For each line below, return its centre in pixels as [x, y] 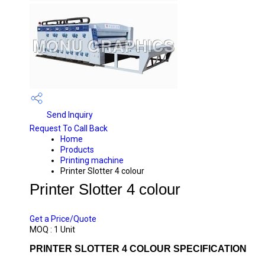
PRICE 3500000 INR [79, 202]
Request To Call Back [69, 128]
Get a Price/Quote [63, 219]
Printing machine [92, 160]
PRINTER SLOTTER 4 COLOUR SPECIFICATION [138, 249]
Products [77, 150]
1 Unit [64, 230]
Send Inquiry [69, 114]
